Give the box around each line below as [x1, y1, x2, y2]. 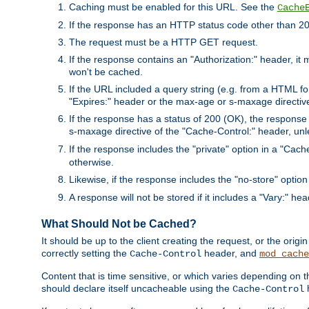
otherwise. [69, 156, 114, 168]
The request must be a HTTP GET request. [69, 36, 258, 48]
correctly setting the [41, 248, 130, 259]
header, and [201, 248, 259, 259]
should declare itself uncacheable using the [41, 283, 232, 295]
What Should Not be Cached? [41, 217, 197, 230]
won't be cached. [69, 66, 143, 77]
